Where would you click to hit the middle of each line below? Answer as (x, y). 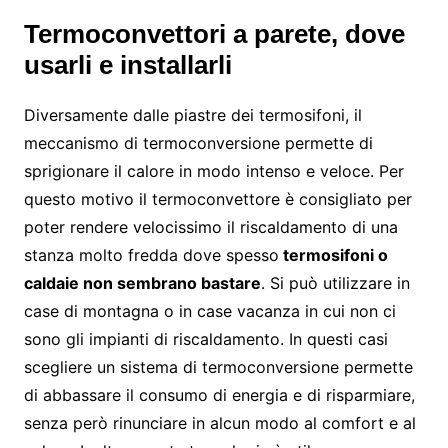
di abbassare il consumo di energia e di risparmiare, (219, 394)
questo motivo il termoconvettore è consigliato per (217, 198)
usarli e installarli (127, 64)
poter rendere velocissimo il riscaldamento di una (210, 226)
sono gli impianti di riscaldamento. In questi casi (205, 338)
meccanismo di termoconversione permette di (198, 142)
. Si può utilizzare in (335, 282)
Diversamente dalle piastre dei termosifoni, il (192, 114)
